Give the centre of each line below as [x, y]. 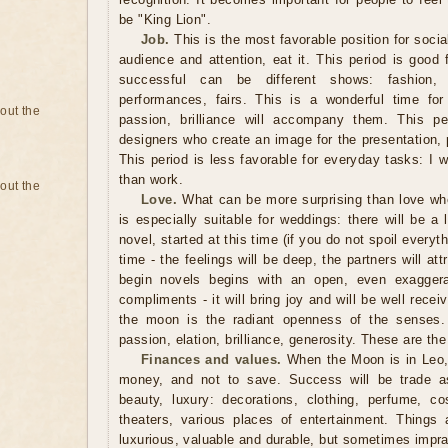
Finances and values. [211, 359]
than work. [151, 179]
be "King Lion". [165, 19]
